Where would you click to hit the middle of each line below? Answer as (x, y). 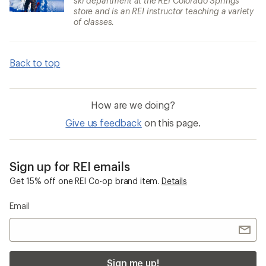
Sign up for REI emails (70, 166)
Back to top (35, 63)
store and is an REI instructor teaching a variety (164, 11)
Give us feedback (104, 123)
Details (174, 181)
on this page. (172, 123)
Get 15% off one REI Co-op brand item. (85, 181)
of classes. (94, 22)
